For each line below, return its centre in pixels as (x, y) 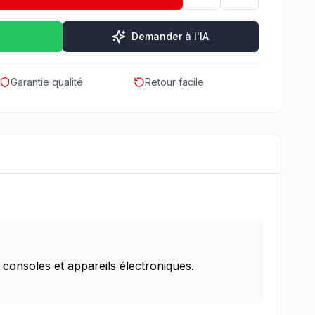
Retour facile (174, 82)
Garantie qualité (47, 82)
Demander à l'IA (171, 36)
